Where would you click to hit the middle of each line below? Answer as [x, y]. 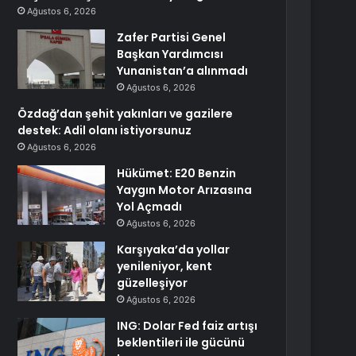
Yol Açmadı [150, 207]
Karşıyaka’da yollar [174, 250]
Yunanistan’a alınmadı [183, 71]
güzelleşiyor [153, 283]
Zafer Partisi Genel [172, 37]
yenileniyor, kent [165, 266]
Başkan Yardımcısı [170, 54]
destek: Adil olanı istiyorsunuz [105, 130]
